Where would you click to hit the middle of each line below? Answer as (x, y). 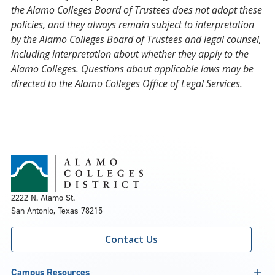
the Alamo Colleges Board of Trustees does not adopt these (137, 10)
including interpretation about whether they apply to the (130, 54)
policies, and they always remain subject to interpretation (133, 25)
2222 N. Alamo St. (43, 198)
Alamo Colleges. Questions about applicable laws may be (132, 69)
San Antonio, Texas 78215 (57, 211)
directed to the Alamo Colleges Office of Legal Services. (127, 83)
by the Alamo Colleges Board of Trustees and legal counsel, (136, 39)
